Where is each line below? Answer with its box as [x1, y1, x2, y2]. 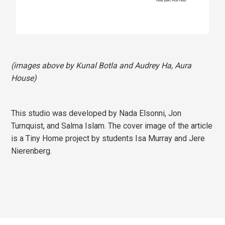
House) [11, 73, 37, 83]
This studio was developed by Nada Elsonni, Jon [11, 108, 182, 119]
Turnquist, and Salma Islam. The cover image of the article [11, 121, 213, 131]
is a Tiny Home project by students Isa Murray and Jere [11, 134, 205, 144]
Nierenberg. [11, 146, 52, 156]
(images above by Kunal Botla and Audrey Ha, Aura [11, 61, 192, 71]
